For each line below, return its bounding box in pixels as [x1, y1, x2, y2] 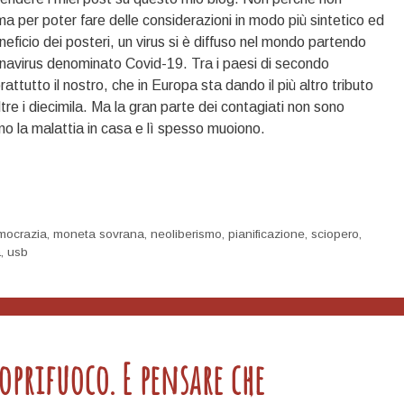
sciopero [311, 227, 360, 242]
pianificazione [228, 227, 306, 242]
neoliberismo [151, 227, 223, 242]
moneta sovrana [53, 227, 145, 242]
